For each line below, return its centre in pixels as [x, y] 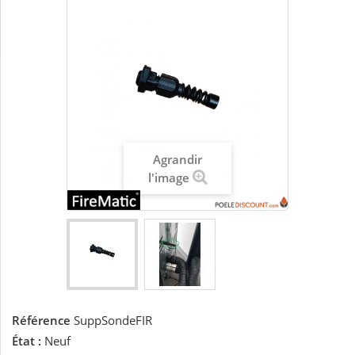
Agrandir [177, 160]
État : [27, 341]
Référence [41, 321]
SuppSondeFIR [113, 321]
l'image [168, 178]
